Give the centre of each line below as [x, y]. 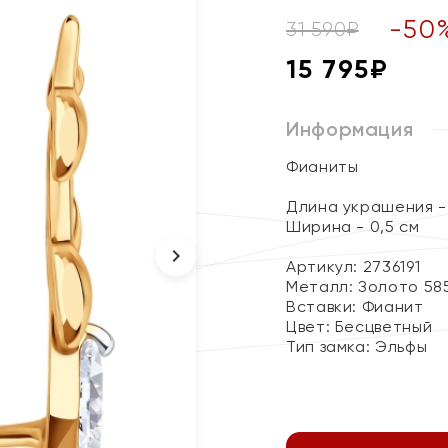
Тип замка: [331, 346]
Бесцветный [383, 326]
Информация [350, 129]
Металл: [322, 286]
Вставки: [324, 306]
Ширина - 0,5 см [353, 226]
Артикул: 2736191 [353, 266]
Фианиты [322, 166]
